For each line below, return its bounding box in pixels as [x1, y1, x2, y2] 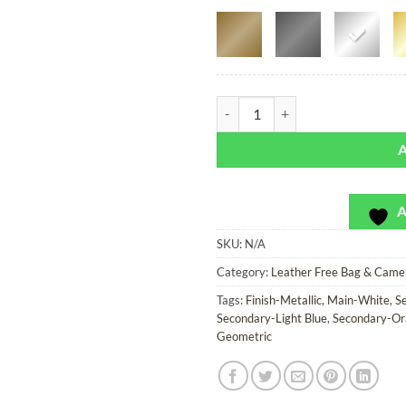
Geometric [217, 328, 272, 343]
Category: [217, 264, 271, 279]
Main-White [327, 292, 390, 307]
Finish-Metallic [246, 292, 322, 307]
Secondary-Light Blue [217, 310, 327, 325]
